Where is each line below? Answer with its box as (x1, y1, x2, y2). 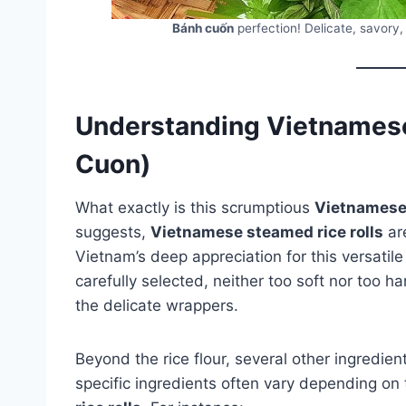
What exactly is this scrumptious (75, 198, 314, 217)
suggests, (75, 222, 150, 241)
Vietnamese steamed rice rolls (150, 222, 383, 241)
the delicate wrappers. (75, 295, 238, 314)
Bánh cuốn (171, 20, 234, 35)
